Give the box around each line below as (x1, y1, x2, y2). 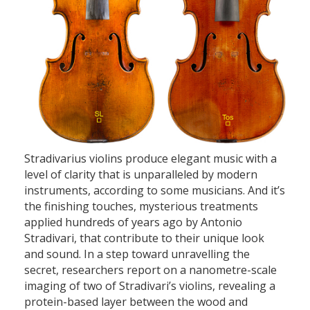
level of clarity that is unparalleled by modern (24, 167, 257, 183)
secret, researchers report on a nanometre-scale (24, 262, 277, 278)
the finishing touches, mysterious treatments (24, 199, 258, 215)
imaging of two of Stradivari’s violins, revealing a (24, 278, 275, 294)
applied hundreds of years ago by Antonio (24, 215, 242, 230)
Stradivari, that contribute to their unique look (24, 230, 264, 246)
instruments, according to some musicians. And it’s (24, 183, 285, 199)
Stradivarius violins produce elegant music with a (24, 151, 277, 167)
